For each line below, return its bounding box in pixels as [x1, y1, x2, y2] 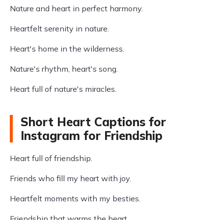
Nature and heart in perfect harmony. [10, 3, 143, 13]
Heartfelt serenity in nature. [10, 24, 109, 33]
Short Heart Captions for [21, 114, 166, 129]
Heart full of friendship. [10, 153, 92, 163]
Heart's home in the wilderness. [10, 44, 124, 54]
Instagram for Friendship [21, 128, 163, 143]
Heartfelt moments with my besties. [10, 193, 140, 203]
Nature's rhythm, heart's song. [10, 64, 118, 74]
